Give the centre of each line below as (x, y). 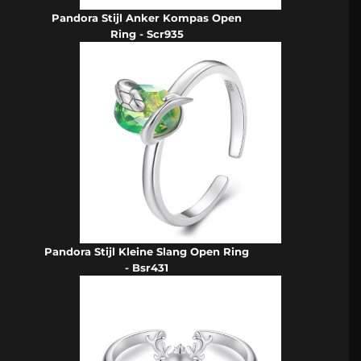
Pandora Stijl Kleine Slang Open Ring (147, 252)
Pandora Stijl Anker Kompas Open (147, 18)
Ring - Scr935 (147, 34)
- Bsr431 (147, 268)
